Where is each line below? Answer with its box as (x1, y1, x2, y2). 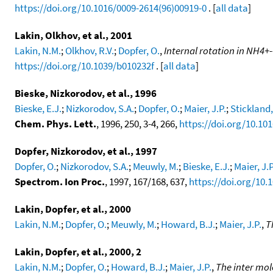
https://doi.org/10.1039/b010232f (15, 59, 154, 73)
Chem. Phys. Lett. (15, 117, 96, 131)
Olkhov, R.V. (65, 44, 114, 58)
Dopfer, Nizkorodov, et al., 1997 (15, 144, 157, 158)
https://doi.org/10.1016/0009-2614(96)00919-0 (15, 1, 207, 15)
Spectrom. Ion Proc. (15, 175, 105, 189)
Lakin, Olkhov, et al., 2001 (15, 29, 132, 43)
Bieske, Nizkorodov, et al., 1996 (15, 87, 157, 101)
